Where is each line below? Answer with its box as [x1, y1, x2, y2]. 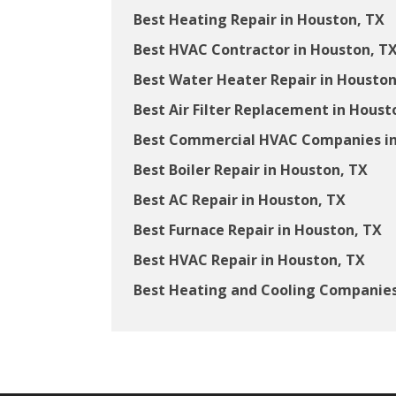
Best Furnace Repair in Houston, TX [133, 220, 382, 240]
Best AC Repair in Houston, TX [133, 190, 346, 210]
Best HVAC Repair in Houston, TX [133, 250, 365, 270]
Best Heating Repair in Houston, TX [133, 10, 385, 30]
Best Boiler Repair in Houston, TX [133, 160, 368, 180]
